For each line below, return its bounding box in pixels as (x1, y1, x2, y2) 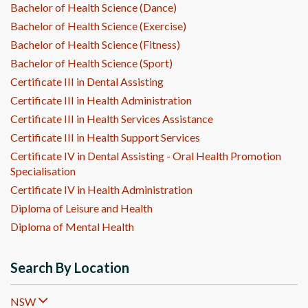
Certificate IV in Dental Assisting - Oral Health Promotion (10, 148, 281, 162)
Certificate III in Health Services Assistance (10, 111, 213, 125)
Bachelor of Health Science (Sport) (10, 56, 173, 69)
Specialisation (10, 164, 76, 177)
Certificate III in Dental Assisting (10, 74, 164, 88)
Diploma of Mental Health (10, 219, 134, 233)
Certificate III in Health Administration (10, 93, 192, 107)
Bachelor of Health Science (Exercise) (10, 19, 186, 32)
